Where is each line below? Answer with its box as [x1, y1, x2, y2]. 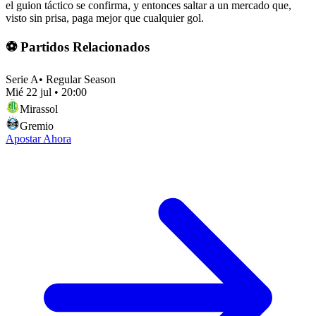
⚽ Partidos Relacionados [6, 39, 150, 55]
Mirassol [20, 103, 58, 116]
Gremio [20, 120, 54, 133]
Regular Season [46, 73, 116, 86]
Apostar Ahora [6, 133, 71, 145]
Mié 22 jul [6, 86, 51, 99]
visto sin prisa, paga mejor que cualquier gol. [6, 11, 204, 24]
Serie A [6, 73, 39, 86]
